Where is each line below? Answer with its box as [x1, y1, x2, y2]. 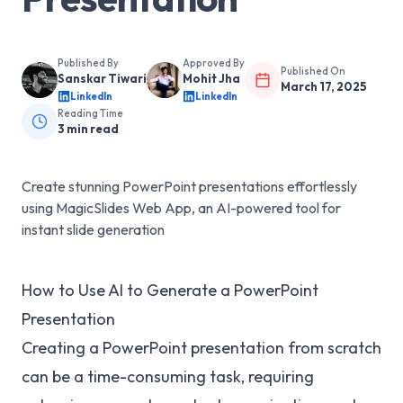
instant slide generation [22, 220, 165, 238]
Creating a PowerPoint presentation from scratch [22, 337, 381, 358]
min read [65, 121, 119, 136]
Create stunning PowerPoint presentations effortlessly [22, 177, 357, 195]
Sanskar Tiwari [58, 71, 147, 85]
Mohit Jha [183, 71, 240, 85]
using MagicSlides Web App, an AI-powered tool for [22, 199, 341, 217]
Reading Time [58, 106, 123, 120]
